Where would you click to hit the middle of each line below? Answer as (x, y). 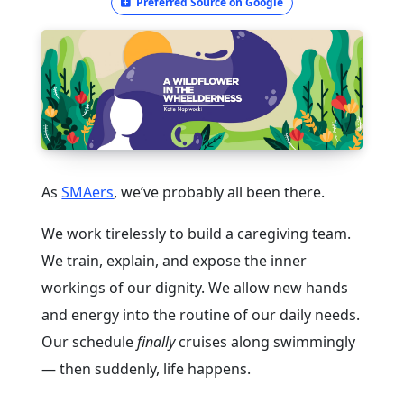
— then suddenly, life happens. (147, 369)
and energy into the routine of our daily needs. (201, 315)
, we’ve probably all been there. (220, 193)
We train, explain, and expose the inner (174, 261)
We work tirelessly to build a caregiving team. (197, 234)
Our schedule (90, 342)
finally (156, 342)
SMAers (88, 193)
